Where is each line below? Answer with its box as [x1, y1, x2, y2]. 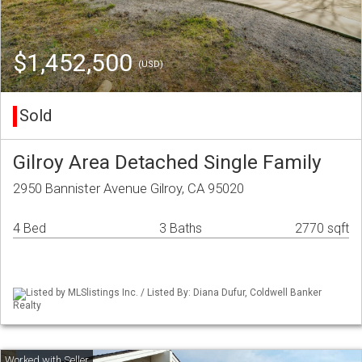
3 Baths [159, 221, 202, 237]
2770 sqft [295, 221, 349, 237]
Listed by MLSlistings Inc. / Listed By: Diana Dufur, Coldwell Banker [26, 287, 322, 299]
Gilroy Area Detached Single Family [13, 150, 322, 175]
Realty [13, 299, 41, 311]
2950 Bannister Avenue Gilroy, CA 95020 [13, 180, 244, 197]
